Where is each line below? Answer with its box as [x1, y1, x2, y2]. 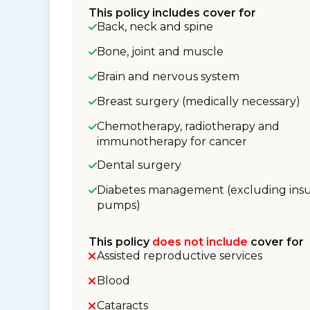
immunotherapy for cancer [97, 135, 247, 148]
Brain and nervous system [97, 70, 239, 83]
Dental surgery [97, 158, 181, 172]
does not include [152, 235, 248, 248]
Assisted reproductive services [97, 249, 262, 262]
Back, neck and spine [97, 20, 213, 33]
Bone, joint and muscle [97, 45, 224, 58]
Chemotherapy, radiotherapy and [97, 120, 280, 133]
